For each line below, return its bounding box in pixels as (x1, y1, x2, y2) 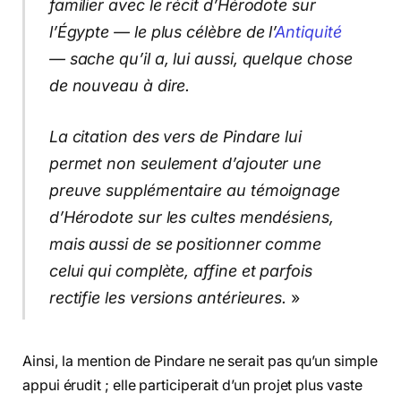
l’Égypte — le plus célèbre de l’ (48, 21, 276, 41)
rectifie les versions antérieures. (48, 288, 287, 308)
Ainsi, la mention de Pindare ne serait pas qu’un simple (22, 353, 378, 371)
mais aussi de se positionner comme (48, 235, 322, 254)
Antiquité (275, 21, 342, 41)
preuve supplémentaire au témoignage (48, 181, 340, 200)
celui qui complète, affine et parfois (48, 261, 312, 281)
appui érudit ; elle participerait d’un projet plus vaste (22, 377, 363, 395)
